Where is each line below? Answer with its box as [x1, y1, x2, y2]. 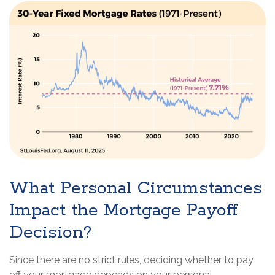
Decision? [9, 222, 91, 244]
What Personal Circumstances [9, 177, 262, 200]
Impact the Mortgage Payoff [9, 199, 238, 222]
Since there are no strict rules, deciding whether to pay [9, 254, 254, 266]
